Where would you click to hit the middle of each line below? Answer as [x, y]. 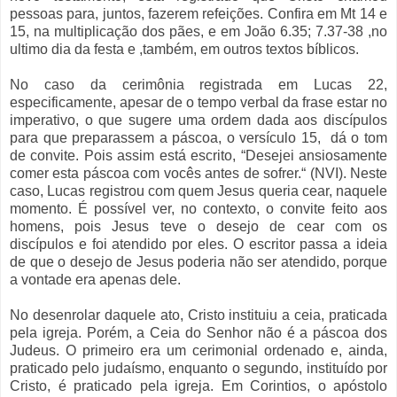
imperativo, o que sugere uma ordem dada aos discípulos [198, 121]
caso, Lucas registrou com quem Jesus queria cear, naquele [198, 191]
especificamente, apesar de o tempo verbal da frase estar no [198, 103]
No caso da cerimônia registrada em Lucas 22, [198, 85]
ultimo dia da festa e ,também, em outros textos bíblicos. [184, 50]
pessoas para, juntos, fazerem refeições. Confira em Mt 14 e [198, 14]
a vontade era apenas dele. [95, 280]
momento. [44, 209]
